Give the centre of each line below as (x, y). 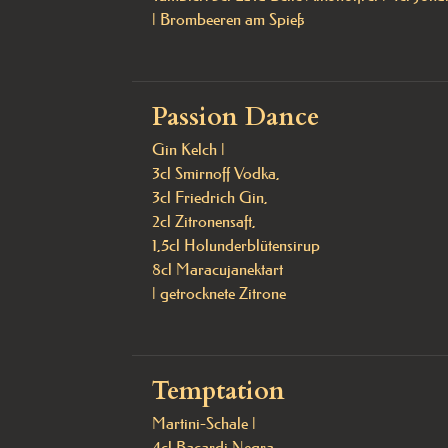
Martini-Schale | (204, 423)
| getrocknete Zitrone (219, 293)
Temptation (218, 391)
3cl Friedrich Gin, (210, 197)
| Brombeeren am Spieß (228, 19)
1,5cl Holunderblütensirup (236, 245)
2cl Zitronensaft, (206, 221)
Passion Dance (235, 117)
